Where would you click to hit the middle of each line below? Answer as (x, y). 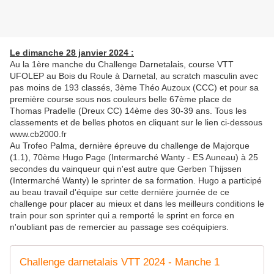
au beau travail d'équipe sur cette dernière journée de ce (120, 192)
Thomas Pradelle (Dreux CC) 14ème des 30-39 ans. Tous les (128, 111)
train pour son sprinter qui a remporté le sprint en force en (122, 216)
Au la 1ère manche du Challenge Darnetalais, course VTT (122, 65)
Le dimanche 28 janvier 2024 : (72, 53)
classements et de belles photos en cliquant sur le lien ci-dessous (136, 123)
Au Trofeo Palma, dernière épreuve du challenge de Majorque (130, 146)
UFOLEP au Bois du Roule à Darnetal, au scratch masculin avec (134, 76)
